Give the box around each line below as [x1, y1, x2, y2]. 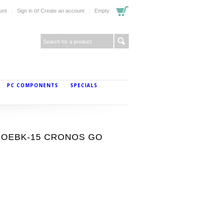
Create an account [41, 8, 84, 14]
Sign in [17, 8, 32, 14]
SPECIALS [70, 82, 97, 89]
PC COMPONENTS [7, 82, 58, 89]
